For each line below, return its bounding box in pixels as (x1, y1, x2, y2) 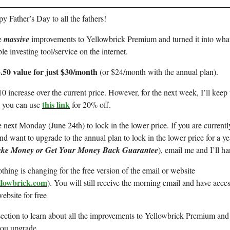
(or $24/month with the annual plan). (98, 66, 218, 77)
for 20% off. (70, 99, 111, 110)
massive (4, 33, 31, 45)
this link (42, 99, 70, 110)
